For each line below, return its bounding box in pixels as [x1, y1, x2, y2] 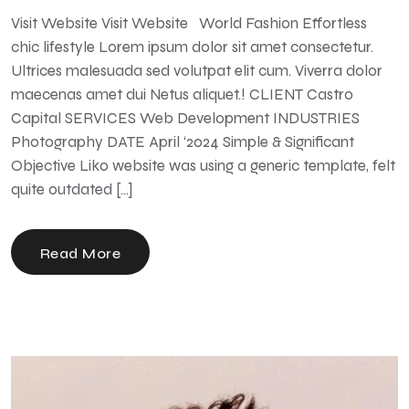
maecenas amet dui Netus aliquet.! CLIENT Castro [11, 85, 353, 105]
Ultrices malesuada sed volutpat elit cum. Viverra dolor [11, 61, 383, 81]
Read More [40, 245, 121, 263]
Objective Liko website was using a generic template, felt [11, 156, 395, 176]
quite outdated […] [11, 180, 133, 200]
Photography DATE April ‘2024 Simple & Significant [11, 132, 362, 152]
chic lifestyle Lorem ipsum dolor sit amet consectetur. [11, 37, 373, 58]
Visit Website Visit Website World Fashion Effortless [11, 14, 367, 34]
